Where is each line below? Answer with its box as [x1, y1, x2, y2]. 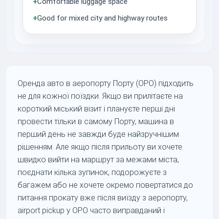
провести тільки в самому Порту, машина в [18, 116, 175, 126]
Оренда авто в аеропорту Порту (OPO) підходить [18, 78, 194, 88]
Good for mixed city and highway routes [37, 13, 168, 22]
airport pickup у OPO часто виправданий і [18, 205, 165, 215]
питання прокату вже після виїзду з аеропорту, [18, 193, 188, 202]
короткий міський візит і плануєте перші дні [18, 104, 175, 113]
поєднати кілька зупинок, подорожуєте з [18, 167, 167, 177]
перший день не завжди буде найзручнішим [18, 129, 179, 139]
